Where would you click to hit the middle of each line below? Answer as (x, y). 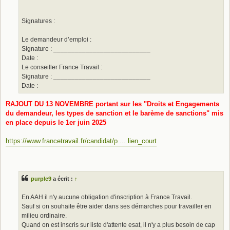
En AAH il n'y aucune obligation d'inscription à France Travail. (107, 197)
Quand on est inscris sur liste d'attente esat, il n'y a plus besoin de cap (118, 225)
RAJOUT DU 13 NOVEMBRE (51, 104)
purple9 (41, 179)
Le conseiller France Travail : (62, 67)
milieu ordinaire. (44, 216)
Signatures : (38, 21)
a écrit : (63, 179)
